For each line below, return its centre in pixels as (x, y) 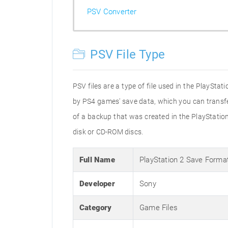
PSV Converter (112, 12)
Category (96, 208)
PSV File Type (126, 54)
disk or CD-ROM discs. (108, 132)
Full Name (97, 160)
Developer (97, 184)
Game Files (159, 208)
